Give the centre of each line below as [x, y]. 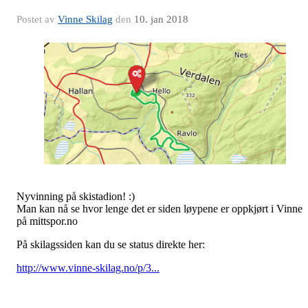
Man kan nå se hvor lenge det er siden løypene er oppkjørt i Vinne [159, 209]
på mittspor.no [47, 221]
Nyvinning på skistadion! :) [76, 197]
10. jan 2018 [161, 19]
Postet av [37, 19]
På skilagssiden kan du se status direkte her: [111, 245]
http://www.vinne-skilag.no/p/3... [88, 268]
